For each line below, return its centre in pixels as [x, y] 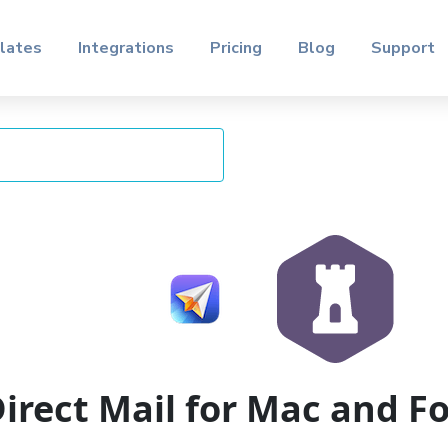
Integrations [126, 48]
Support [403, 48]
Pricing [236, 48]
